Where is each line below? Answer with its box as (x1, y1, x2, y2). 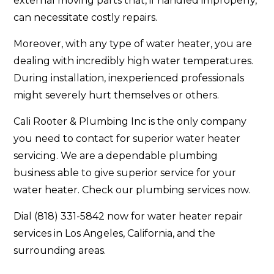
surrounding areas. (13, 245, 106, 257)
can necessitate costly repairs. (13, 12, 158, 24)
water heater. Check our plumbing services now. (13, 184, 251, 196)
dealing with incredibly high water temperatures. (13, 55, 254, 67)
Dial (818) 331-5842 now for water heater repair (13, 210, 243, 223)
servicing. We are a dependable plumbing (13, 150, 218, 162)
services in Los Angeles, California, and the (13, 228, 216, 240)
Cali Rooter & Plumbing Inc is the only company (13, 116, 247, 128)
